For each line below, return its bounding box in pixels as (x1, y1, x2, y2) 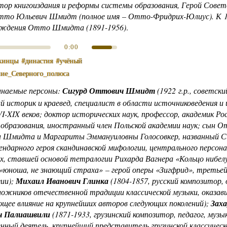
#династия (21, 56, 53, 65)
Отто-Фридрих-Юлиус (128, 11, 209, 21)
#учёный (56, 56, 82, 65)
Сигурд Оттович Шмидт (62, 85, 155, 96)
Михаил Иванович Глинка (16, 175, 108, 186)
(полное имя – (77, 11, 128, 21)
